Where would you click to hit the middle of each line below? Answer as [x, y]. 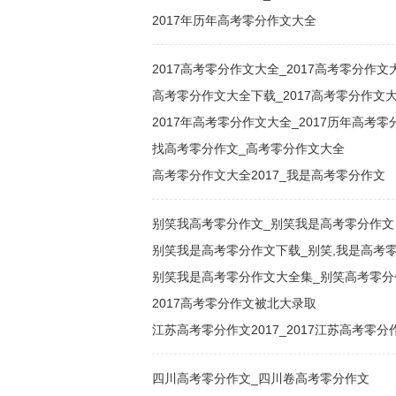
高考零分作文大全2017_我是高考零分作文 [269, 175]
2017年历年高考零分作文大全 [234, 20]
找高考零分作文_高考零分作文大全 [248, 148]
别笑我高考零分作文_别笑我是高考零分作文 [273, 224]
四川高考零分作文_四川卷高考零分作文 [261, 378]
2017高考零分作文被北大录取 [234, 303]
